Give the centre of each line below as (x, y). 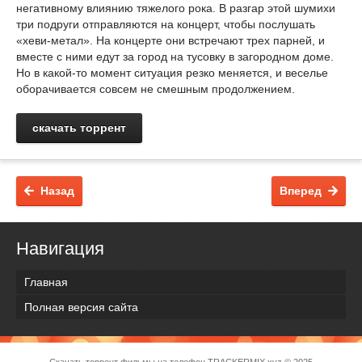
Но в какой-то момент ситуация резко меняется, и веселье (172, 73)
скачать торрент (79, 128)
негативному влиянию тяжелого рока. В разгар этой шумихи (176, 8)
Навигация (60, 248)
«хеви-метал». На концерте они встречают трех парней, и (170, 40)
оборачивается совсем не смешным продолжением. (156, 89)
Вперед (301, 191)
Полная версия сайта (81, 307)
